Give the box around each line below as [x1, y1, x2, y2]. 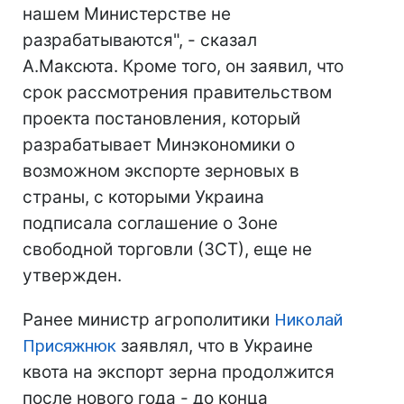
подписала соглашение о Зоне [23, 213, 278, 234]
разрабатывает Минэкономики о [23, 134, 295, 155]
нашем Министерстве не [23, 4, 231, 24]
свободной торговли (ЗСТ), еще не [23, 239, 312, 260]
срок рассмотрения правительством [23, 82, 332, 103]
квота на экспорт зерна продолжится [23, 362, 335, 382]
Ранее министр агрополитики [23, 309, 274, 330]
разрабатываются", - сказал [23, 30, 257, 50]
